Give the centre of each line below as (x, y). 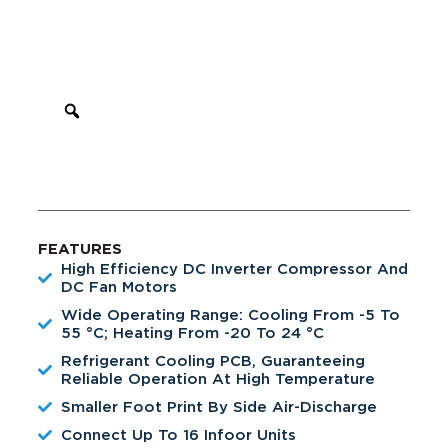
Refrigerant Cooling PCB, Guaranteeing (212, 360)
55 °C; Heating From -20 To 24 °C (192, 332)
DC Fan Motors (118, 286)
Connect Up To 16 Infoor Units (178, 434)
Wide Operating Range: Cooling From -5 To (230, 314)
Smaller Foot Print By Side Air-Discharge (218, 406)
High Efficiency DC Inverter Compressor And (234, 268)
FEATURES (80, 249)
